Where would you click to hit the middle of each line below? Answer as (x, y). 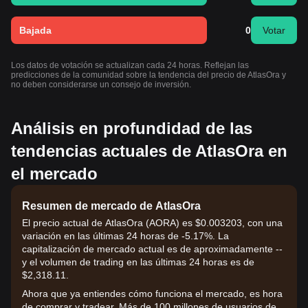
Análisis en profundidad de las (132, 128)
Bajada (35, 30)
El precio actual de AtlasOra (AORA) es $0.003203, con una (152, 223)
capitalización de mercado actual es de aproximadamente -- (152, 249)
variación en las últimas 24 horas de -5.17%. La (125, 236)
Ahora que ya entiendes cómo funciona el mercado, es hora (152, 294)
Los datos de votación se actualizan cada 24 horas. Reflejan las (130, 65)
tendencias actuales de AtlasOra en (149, 151)
